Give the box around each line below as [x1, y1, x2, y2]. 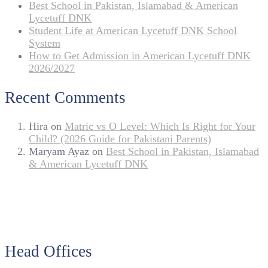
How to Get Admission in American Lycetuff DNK [29, 50, 251, 62]
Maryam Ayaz [29, 145, 89, 158]
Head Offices [5, 242, 92, 261]
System [29, 37, 60, 50]
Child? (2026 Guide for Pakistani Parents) [29, 133, 211, 145]
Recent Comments [5, 88, 126, 106]
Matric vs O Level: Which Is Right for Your [65, 120, 255, 133]
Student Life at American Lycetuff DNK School [29, 25, 237, 37]
